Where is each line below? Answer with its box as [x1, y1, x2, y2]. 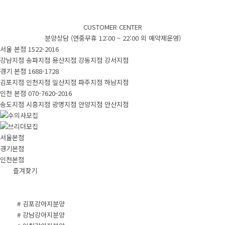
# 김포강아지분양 [17, 199, 65, 208]
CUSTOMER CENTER [83, 22, 142, 32]
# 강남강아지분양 [17, 210, 65, 219]
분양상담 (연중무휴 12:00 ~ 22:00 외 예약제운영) [44, 33, 181, 43]
